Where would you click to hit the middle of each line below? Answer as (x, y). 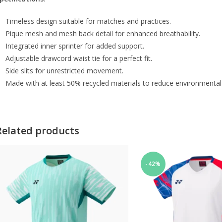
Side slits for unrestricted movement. (64, 71)
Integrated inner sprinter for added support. (75, 46)
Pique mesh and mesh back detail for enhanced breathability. (103, 33)
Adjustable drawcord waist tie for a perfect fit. (79, 58)
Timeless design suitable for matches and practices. (88, 21)
